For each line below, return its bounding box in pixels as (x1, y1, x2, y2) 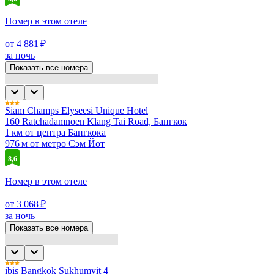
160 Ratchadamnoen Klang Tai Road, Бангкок (5, 116, 187, 127)
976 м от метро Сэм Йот (5, 138, 105, 149)
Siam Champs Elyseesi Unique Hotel (5, 105, 148, 116)
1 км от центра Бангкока (5, 127, 106, 138)
